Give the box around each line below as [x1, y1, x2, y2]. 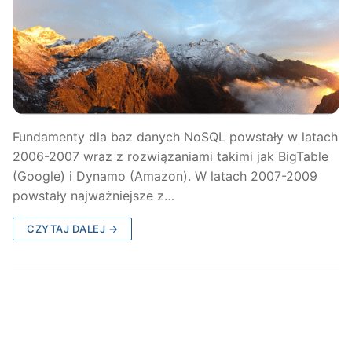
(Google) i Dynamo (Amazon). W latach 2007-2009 [13, 168, 317, 185]
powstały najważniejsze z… [13, 188, 174, 204]
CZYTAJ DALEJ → [27, 222, 118, 236]
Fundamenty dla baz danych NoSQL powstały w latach [13, 129, 338, 145]
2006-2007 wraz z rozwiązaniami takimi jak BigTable [13, 148, 328, 165]
